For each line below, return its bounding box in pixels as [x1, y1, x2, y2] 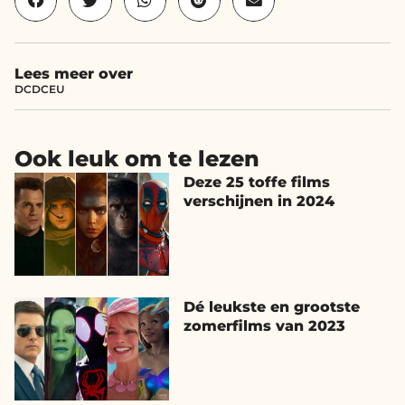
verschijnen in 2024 [183, 192, 334, 210]
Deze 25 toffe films [183, 173, 330, 191]
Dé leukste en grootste [183, 298, 360, 316]
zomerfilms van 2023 [183, 317, 345, 335]
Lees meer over [14, 64, 133, 82]
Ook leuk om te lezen [14, 145, 259, 172]
